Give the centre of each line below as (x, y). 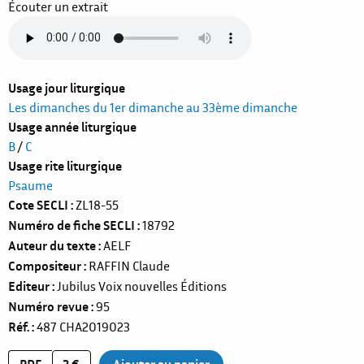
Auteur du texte (52, 245)
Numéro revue (48, 306)
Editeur (29, 286)
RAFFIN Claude (129, 265)
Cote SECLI (38, 204)
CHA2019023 (95, 326)
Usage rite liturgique (65, 165)
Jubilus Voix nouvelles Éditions (142, 286)
